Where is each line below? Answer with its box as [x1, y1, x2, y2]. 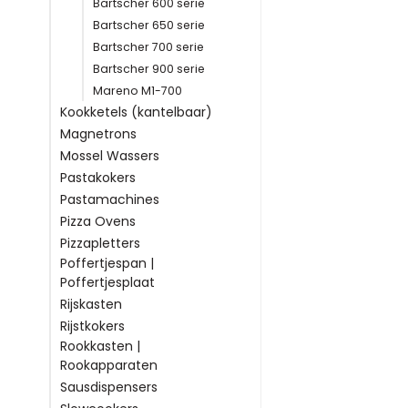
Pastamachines [60, 190, 159, 209]
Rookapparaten [60, 356, 158, 374]
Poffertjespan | [60, 254, 154, 272]
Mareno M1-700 [93, 83, 182, 98]
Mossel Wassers [60, 147, 159, 165]
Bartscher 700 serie [93, 39, 204, 55]
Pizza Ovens [60, 212, 136, 230]
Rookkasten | [60, 337, 140, 355]
